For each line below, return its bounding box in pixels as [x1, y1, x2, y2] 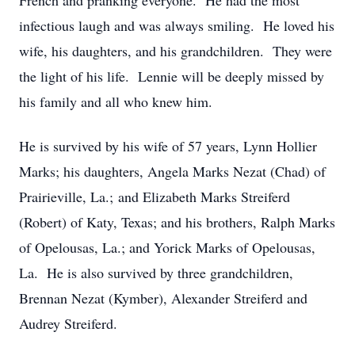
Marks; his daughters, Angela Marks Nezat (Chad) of [19, 162, 326, 181]
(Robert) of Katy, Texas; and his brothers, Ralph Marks [19, 212, 335, 231]
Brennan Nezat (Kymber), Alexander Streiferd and [19, 288, 307, 307]
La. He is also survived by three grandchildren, [19, 263, 293, 282]
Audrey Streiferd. [19, 314, 117, 333]
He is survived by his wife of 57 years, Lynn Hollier [19, 136, 317, 155]
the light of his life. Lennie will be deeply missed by [19, 67, 324, 86]
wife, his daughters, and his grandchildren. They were [19, 41, 332, 60]
